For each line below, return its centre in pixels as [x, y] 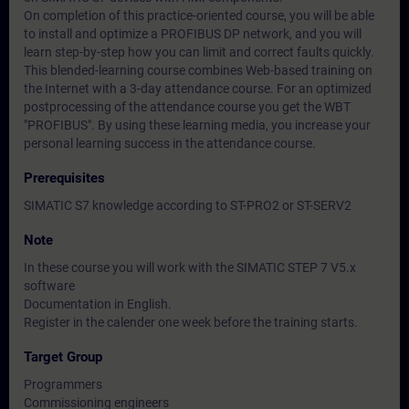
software [49, 286]
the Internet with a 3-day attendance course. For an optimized [198, 89]
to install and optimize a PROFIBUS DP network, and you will [193, 34]
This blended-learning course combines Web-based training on [198, 70]
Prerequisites [64, 178]
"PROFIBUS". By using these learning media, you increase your [197, 125]
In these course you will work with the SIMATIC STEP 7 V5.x [190, 267]
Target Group [63, 357]
